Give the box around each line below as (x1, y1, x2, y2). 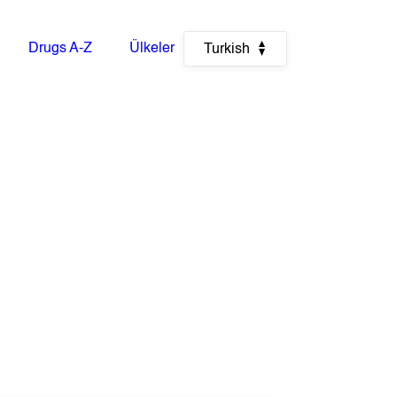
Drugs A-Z (28, 42, 93, 56)
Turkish (204, 43, 251, 57)
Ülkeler (128, 42, 175, 56)
